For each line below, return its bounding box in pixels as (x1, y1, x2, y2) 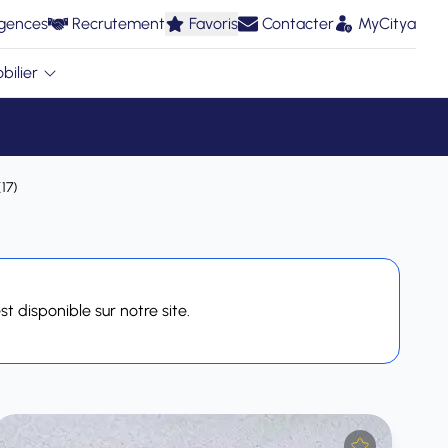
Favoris (189, 14, 238, 33)
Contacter (262, 14, 334, 33)
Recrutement (72, 14, 165, 33)
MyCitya (358, 14, 416, 33)
